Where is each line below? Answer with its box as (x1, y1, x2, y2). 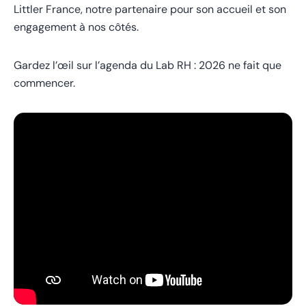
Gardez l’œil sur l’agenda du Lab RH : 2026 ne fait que (14, 58, 281, 72)
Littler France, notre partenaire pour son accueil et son (14, 2, 286, 16)
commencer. (14, 76, 75, 90)
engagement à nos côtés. (14, 20, 139, 34)
